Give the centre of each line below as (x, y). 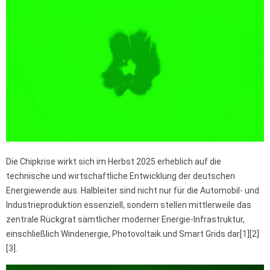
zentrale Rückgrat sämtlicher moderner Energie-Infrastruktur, (125, 219)
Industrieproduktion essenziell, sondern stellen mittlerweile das (129, 205)
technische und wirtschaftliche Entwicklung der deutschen (121, 176)
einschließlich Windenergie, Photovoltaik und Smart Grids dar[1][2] (133, 234)
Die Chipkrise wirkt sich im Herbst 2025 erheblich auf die (114, 161)
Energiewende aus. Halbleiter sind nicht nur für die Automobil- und (133, 190)
